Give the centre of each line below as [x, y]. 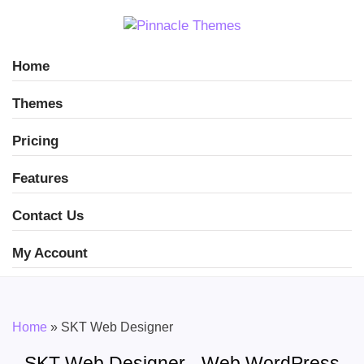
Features [40, 178]
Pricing [35, 141]
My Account [50, 253]
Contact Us [48, 216]
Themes [37, 104]
